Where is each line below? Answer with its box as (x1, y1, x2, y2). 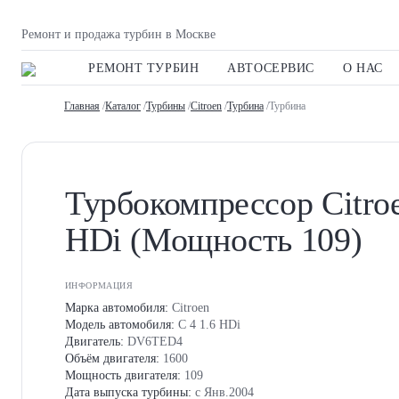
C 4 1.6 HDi (175, 318, 240, 332)
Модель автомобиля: (65, 318, 175, 332)
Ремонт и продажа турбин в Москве (21, 28, 216, 41)
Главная (64, 100, 100, 113)
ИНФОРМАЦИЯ (65, 281, 133, 291)
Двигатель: (65, 335, 124, 349)
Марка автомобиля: (65, 301, 168, 315)
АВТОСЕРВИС (227, 61, 314, 76)
